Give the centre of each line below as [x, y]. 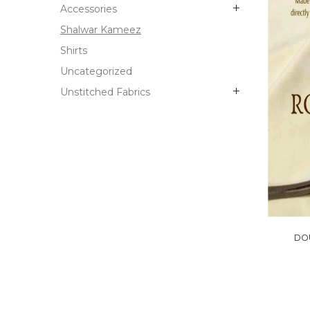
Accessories [89, 9]
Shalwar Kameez [101, 30]
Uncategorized [96, 71]
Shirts [74, 51]
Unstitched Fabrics [105, 92]
